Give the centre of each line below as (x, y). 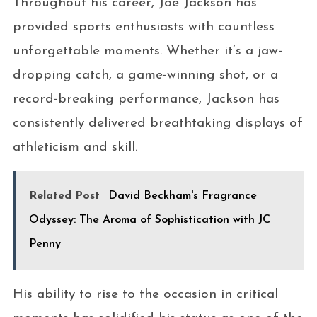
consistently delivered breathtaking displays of (157, 123)
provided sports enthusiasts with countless (143, 27)
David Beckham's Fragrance (182, 196)
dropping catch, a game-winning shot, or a (145, 75)
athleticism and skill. (75, 147)
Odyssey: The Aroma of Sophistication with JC (149, 220)
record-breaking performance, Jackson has (146, 99)
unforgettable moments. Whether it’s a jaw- (147, 51)
